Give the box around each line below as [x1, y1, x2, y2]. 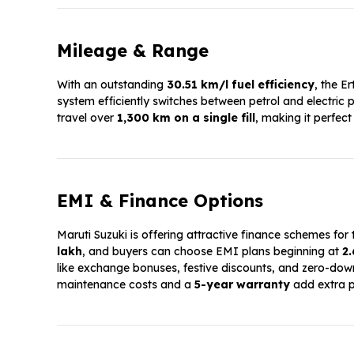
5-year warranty [194, 277, 290, 292]
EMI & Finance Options [57, 189, 263, 212]
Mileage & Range [57, 39, 209, 62]
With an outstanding [57, 77, 167, 92]
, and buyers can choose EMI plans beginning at [82, 243, 342, 258]
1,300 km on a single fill [117, 110, 255, 125]
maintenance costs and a [57, 277, 194, 292]
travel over [57, 110, 117, 125]
